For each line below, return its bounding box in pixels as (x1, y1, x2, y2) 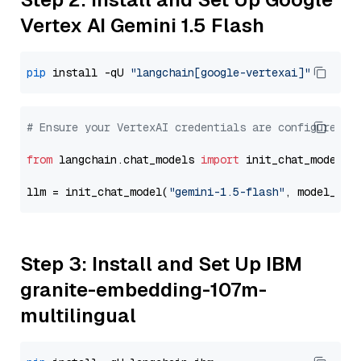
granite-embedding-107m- (20, 277, 267, 302)
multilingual (20, 303, 136, 328)
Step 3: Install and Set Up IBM (20, 251, 302, 276)
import (201, 152, 239, 167)
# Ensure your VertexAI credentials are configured (27, 120, 342, 135)
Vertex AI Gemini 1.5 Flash (20, 13, 264, 38)
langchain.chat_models (52, 152, 201, 167)
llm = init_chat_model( (27, 185, 168, 199)
